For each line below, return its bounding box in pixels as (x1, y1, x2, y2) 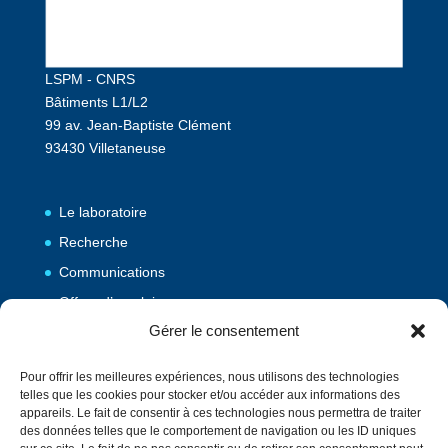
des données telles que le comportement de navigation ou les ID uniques (20, 424, 416, 438)
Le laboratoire (58, 204, 147, 221)
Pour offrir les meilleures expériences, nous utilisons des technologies (20, 370, 399, 384)
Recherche (58, 234, 128, 251)
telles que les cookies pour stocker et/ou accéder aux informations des (20, 388, 400, 402)
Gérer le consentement (149, 322, 299, 339)
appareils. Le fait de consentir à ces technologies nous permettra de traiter (20, 406, 421, 420)
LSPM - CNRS (44, 71, 135, 88)
